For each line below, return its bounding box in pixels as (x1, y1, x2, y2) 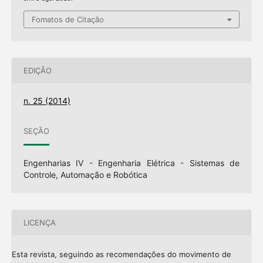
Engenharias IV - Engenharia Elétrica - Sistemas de (23, 157, 240, 168)
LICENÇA (23, 218, 56, 228)
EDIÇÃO (23, 66, 52, 75)
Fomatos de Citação (32, 15, 104, 25)
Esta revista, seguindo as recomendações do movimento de (11, 249, 231, 259)
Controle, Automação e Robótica (23, 169, 147, 180)
